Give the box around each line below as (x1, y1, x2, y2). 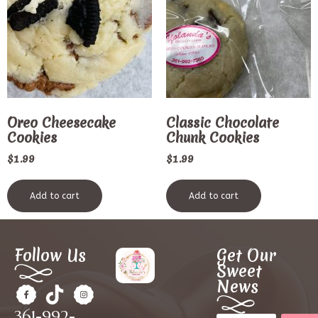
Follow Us (14, 244, 86, 268)
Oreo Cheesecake (7, 114, 116, 133)
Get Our (216, 244, 277, 268)
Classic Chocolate (166, 114, 279, 133)
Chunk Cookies (166, 128, 259, 148)
